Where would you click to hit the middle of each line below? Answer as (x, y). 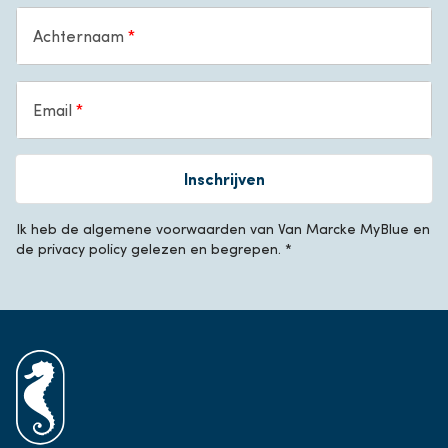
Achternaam (80, 35)
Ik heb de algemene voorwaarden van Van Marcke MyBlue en (223, 228)
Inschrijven (224, 178)
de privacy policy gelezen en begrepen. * (154, 248)
